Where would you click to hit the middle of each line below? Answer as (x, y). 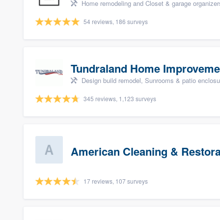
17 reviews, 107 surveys (116, 181)
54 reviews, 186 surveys (116, 21)
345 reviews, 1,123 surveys (120, 98)
